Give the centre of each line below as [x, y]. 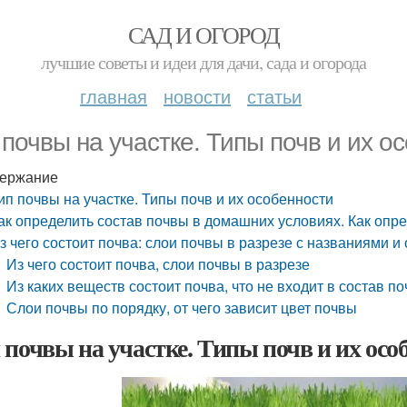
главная [114, 96]
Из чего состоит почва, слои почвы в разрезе [160, 264]
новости [197, 96]
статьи [274, 96]
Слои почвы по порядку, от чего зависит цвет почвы [182, 308]
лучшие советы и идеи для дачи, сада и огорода [203, 62]
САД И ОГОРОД [203, 35]
